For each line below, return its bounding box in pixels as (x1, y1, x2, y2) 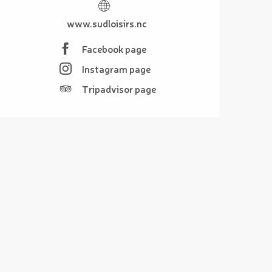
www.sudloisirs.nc (67, 16, 147, 30)
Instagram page (81, 62, 151, 76)
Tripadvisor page (81, 82, 156, 96)
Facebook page (81, 42, 146, 56)
